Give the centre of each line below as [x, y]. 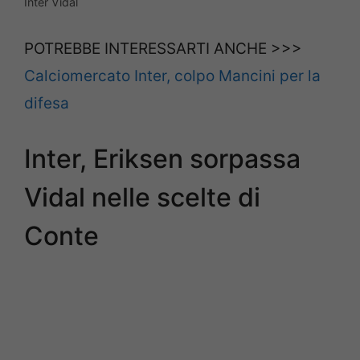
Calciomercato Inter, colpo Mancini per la [172, 76]
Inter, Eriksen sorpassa [162, 159]
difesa [47, 103]
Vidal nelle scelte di [142, 198]
